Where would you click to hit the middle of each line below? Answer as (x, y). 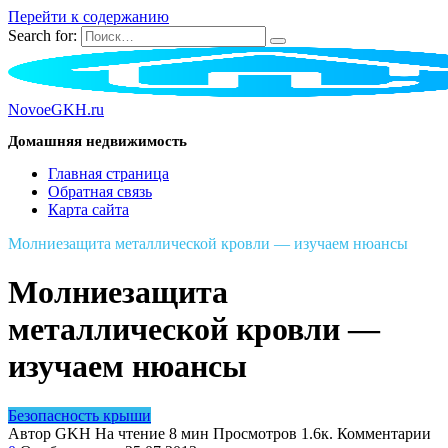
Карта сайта (88, 209)
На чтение (130, 433)
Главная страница (108, 173)
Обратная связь (100, 191)
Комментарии (384, 433)
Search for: (42, 35)
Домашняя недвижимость (97, 141)
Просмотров (255, 433)
